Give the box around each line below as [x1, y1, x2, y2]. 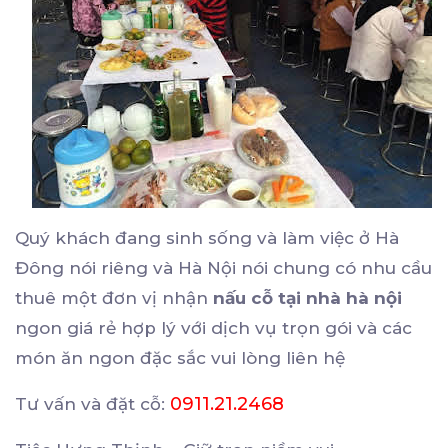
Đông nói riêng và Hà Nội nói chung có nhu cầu [15, 258, 432, 279]
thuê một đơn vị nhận [15, 288, 213, 309]
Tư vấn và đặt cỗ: [15, 394, 170, 415]
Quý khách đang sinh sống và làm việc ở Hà [15, 228, 399, 249]
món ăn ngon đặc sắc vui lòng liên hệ [15, 348, 345, 369]
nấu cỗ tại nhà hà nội [213, 288, 402, 309]
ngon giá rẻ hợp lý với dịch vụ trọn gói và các [15, 318, 412, 339]
